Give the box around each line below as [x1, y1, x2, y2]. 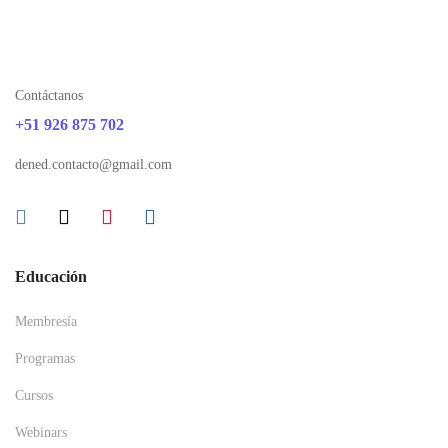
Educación [15, 268, 87, 285]
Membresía [15, 314, 77, 329]
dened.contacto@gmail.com [15, 157, 172, 172]
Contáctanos [15, 88, 83, 103]
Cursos [15, 388, 53, 403]
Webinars [15, 425, 67, 440]
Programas [15, 351, 75, 366]
